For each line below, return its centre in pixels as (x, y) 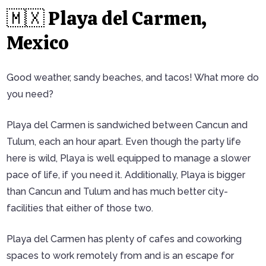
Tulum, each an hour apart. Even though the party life (123, 142)
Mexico (37, 43)
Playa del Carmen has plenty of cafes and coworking (124, 239)
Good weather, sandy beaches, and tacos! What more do (132, 78)
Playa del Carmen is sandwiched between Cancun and (127, 125)
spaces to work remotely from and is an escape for (120, 256)
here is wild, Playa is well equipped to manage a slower (128, 159)
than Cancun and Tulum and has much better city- (117, 192)
